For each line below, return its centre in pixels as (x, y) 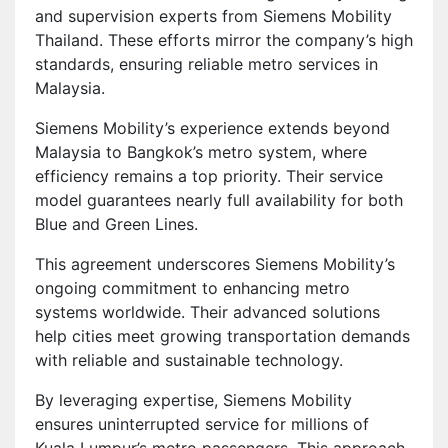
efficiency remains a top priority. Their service (209, 175)
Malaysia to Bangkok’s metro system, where (201, 151)
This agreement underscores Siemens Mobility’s (215, 263)
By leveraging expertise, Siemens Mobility (193, 399)
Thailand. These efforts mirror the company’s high (224, 39)
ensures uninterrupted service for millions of (202, 423)
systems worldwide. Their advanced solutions (207, 311)
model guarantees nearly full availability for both (219, 199)
